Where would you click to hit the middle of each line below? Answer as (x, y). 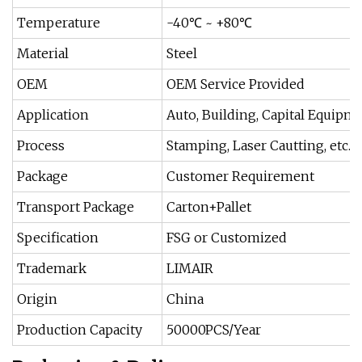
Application (53, 115)
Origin (37, 299)
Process (41, 145)
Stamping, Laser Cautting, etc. (259, 145)
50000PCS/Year (214, 330)
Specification (58, 238)
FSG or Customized (227, 238)
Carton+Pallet (209, 207)
